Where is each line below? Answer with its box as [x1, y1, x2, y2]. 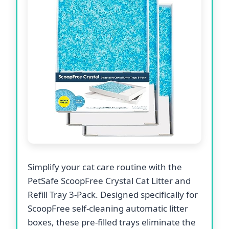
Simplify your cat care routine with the [28, 161, 182, 173]
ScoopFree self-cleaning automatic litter [28, 202, 188, 214]
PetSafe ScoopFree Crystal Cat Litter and [28, 174, 191, 187]
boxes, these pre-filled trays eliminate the [28, 216, 196, 228]
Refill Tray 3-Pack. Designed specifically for [28, 188, 198, 200]
